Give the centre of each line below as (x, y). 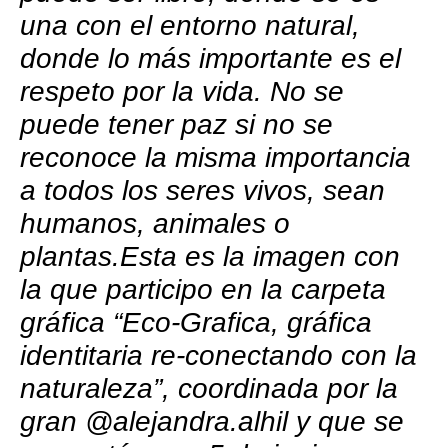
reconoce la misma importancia (215, 157)
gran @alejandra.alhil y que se (212, 421)
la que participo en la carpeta (203, 289)
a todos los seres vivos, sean (202, 190)
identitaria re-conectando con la (218, 355)
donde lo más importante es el (210, 58)
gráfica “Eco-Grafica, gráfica (196, 322)
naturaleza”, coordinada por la (209, 388)
